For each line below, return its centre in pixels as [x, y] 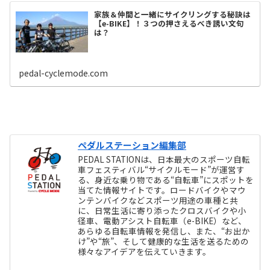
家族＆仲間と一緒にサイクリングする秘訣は [173, 14]
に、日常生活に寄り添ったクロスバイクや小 [162, 210]
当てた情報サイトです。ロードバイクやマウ [162, 190]
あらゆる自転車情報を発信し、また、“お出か [164, 231]
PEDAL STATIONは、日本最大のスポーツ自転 [164, 159]
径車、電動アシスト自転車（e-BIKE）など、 [162, 220]
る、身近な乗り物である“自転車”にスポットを [166, 179]
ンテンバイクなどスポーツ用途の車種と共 [158, 200]
